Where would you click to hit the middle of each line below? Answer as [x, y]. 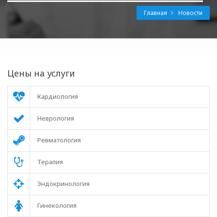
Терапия [50, 162]
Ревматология [59, 140]
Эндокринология [63, 184]
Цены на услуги [41, 73]
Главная [156, 13]
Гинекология [57, 205]
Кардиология [58, 96]
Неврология [56, 118]
